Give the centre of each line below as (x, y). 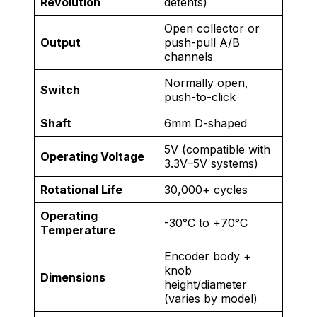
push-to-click (200, 97)
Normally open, (206, 83)
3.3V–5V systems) (211, 164)
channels (189, 57)
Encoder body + (208, 257)
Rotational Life (81, 190)
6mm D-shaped (206, 123)
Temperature (78, 230)
